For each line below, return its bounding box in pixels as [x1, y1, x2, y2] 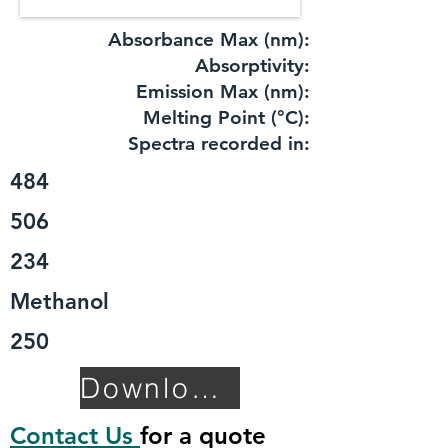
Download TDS [190, 371, 219, 405]
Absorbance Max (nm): [108, 28, 310, 51]
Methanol [10, 288, 109, 315]
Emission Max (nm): [136, 80, 310, 103]
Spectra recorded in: [128, 132, 310, 155]
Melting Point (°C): [143, 106, 310, 129]
